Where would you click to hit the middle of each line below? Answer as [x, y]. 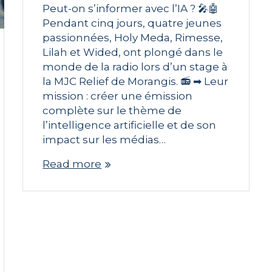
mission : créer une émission [118, 96]
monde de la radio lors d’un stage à [135, 67]
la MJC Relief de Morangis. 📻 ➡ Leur [136, 82]
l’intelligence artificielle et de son [130, 125]
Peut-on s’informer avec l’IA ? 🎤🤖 [131, 9]
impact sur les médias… [104, 140]
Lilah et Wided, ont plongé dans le [133, 53]
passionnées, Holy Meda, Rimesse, [133, 38]
